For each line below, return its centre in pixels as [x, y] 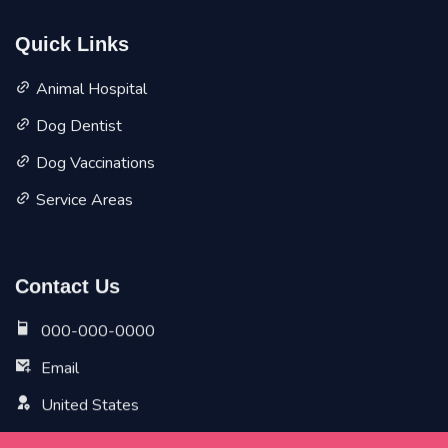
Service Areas [84, 203]
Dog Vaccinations [95, 166]
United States [90, 409]
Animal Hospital [91, 92]
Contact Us [67, 290]
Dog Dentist [79, 129]
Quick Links [72, 47]
